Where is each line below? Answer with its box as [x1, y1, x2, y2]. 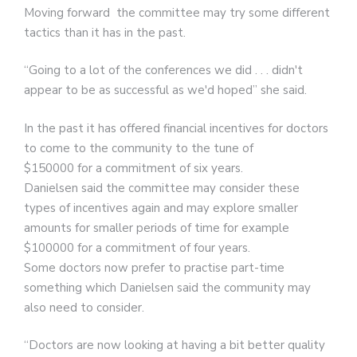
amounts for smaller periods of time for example [24, 219, 289, 236]
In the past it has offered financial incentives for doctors [24, 120, 328, 136]
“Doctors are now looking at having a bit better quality [24, 337, 325, 354]
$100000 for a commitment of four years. [24, 239, 250, 256]
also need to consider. [24, 299, 144, 316]
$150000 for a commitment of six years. [24, 159, 243, 176]
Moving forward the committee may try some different [24, 4, 330, 21]
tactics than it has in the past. [24, 24, 186, 41]
